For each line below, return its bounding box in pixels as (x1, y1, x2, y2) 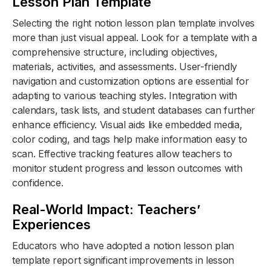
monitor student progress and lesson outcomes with (12, 162, 243, 174)
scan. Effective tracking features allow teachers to (12, 147, 232, 160)
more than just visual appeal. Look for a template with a (12, 31, 258, 44)
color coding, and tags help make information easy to (12, 132, 247, 145)
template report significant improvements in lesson (12, 253, 234, 266)
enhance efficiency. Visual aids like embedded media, (12, 118, 243, 131)
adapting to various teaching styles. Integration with (12, 89, 238, 102)
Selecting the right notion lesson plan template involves (12, 16, 255, 29)
